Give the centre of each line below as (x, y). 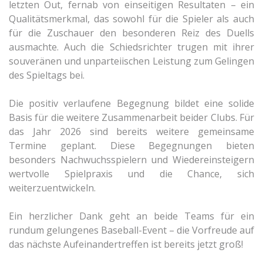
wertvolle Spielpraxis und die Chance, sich (131, 174)
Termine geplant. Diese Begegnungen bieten (131, 146)
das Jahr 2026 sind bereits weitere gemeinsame (131, 132)
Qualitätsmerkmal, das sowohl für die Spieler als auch (131, 19)
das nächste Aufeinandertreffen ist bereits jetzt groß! (126, 245)
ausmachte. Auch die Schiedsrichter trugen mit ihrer (131, 47)
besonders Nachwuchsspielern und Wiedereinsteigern (131, 160)
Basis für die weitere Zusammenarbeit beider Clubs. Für (131, 118)
